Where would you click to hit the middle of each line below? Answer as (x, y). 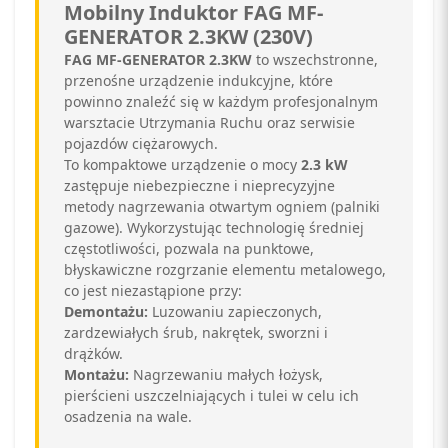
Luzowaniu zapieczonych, (235, 311)
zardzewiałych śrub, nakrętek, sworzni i (196, 332)
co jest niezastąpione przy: (153, 290)
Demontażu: (106, 311)
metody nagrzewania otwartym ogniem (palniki (222, 206)
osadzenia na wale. (128, 416)
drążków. (93, 353)
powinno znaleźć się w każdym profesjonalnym (221, 101)
